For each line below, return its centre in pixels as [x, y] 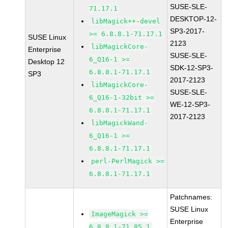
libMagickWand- [120, 123]
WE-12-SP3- [190, 104]
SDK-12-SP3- [192, 68]
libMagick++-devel [126, 21]
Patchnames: [191, 197]
